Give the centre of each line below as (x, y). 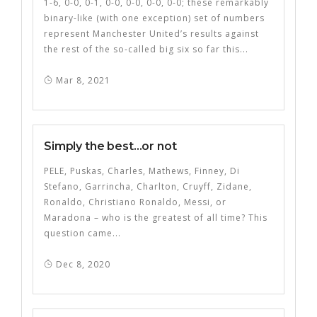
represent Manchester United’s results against (151, 34)
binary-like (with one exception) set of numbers (154, 18)
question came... (82, 233)
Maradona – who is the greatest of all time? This (156, 218)
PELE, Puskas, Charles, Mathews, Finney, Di (142, 171)
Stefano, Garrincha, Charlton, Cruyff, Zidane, (148, 186)
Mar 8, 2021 (82, 80)
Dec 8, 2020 (82, 264)
